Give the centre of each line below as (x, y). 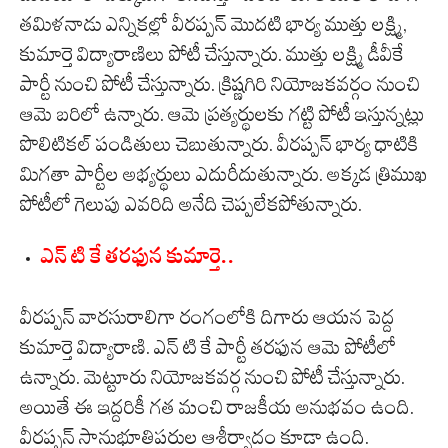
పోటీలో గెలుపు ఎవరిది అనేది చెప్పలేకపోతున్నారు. (191, 204)
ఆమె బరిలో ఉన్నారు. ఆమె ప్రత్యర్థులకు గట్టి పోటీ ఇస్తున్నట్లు (222, 114)
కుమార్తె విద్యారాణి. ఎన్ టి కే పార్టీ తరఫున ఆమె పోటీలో (208, 347)
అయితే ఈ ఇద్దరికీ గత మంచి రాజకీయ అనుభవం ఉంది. (217, 407)
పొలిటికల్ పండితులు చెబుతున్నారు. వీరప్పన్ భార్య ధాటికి (219, 144)
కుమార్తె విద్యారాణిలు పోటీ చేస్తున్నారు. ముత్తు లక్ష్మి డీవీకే (212, 54)
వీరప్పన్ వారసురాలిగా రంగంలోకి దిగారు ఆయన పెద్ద (207, 317)
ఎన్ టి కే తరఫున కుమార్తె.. (138, 261)
